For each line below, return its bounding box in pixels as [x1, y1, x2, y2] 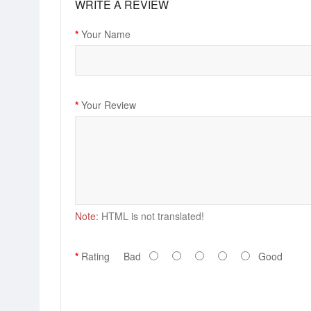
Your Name [81, 27, 131, 41]
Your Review [81, 98, 136, 112]
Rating [81, 249, 110, 263]
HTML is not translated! [99, 209, 204, 223]
